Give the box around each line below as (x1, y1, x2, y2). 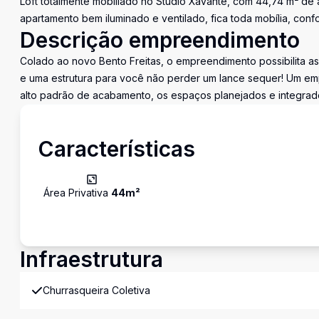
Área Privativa (43, 187, 111, 199)
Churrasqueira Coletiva (43, 284, 150, 296)
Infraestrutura (20, 246, 163, 272)
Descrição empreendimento (20, 27, 300, 53)
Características (38, 136, 195, 162)
